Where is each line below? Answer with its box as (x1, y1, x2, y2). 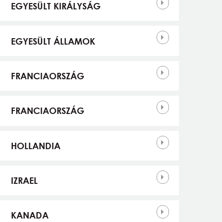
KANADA (10, 210, 49, 221)
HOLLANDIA (10, 140, 60, 151)
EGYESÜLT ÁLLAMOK (10, 35, 95, 47)
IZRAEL (10, 175, 38, 186)
